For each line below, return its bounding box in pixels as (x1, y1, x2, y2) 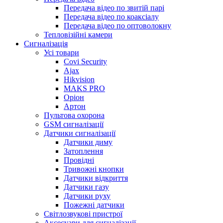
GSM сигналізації (44, 120, 104, 128)
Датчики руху (64, 192, 111, 200)
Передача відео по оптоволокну (64, 21, 171, 30)
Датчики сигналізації (44, 129, 115, 137)
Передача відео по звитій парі (64, 3, 164, 12)
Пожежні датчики (64, 201, 124, 209)
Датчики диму (64, 138, 112, 146)
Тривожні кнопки (64, 165, 124, 173)
